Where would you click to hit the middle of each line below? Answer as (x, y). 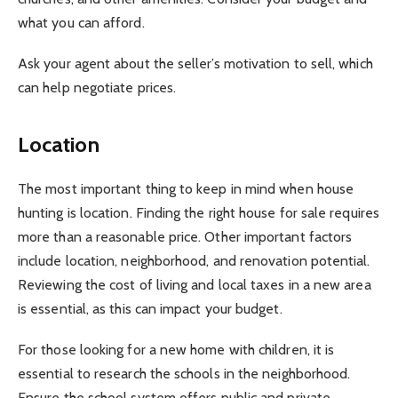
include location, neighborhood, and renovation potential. (194, 260)
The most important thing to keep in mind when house (186, 188)
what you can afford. (81, 23)
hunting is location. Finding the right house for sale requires (199, 212)
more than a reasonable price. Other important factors (185, 236)
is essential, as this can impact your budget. (150, 308)
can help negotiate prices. (97, 88)
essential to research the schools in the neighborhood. (184, 373)
